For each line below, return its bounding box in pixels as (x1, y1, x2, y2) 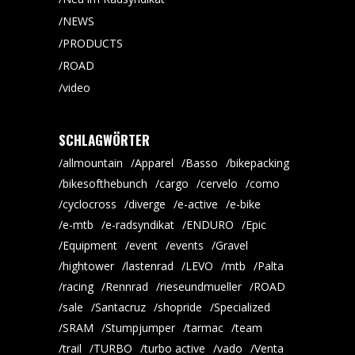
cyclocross (63, 197, 116, 212)
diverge (128, 197, 166, 212)
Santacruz (95, 300, 146, 315)
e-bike (230, 197, 261, 212)
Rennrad (105, 279, 148, 294)
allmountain (63, 155, 123, 170)
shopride (158, 300, 202, 315)
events (170, 238, 204, 253)
